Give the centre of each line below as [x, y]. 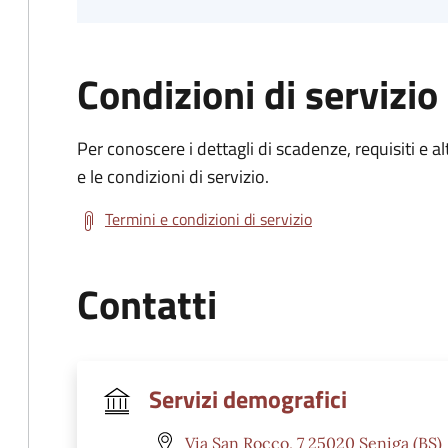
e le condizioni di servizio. [173, 176]
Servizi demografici [248, 399]
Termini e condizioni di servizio [208, 219]
